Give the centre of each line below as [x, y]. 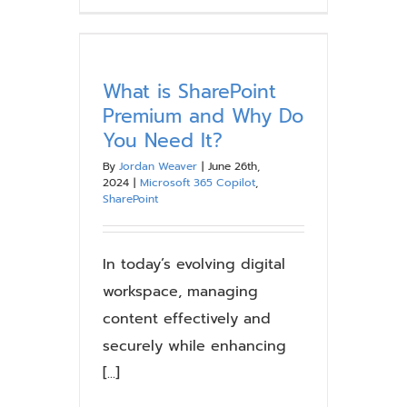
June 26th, [234, 166]
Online [320, 61]
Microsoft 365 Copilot [198, 183]
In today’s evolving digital [194, 264]
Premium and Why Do [203, 116]
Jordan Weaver [158, 166]
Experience [333, 103]
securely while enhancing [194, 346]
